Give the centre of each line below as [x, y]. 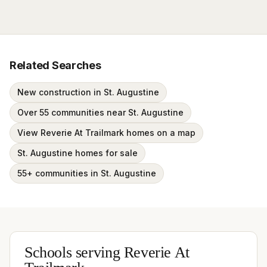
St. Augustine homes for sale [77, 153]
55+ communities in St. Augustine [87, 173]
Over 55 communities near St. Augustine [100, 112]
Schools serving [74, 254]
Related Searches [55, 65]
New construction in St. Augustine [88, 92]
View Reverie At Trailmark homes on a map [106, 133]
